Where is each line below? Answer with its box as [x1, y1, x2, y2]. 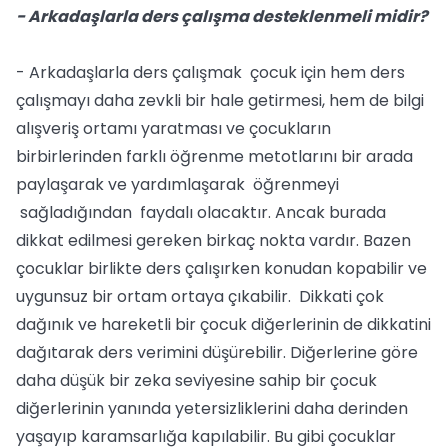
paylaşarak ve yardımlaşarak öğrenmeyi [16, 173, 339, 196]
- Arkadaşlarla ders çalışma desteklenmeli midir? [16, 5, 428, 28]
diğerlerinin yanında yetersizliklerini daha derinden [16, 397, 408, 420]
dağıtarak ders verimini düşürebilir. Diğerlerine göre [16, 341, 418, 364]
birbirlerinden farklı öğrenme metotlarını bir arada [16, 145, 413, 168]
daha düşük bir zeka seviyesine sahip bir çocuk [16, 369, 377, 392]
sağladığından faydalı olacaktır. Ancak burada [16, 201, 386, 224]
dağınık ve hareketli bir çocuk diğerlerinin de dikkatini [16, 313, 431, 336]
